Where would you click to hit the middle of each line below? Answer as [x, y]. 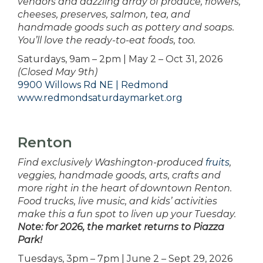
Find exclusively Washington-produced [112, 163]
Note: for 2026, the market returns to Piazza [121, 227]
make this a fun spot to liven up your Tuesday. [127, 214]
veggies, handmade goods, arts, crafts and [119, 176]
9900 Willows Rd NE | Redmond [93, 85]
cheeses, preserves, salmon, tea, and [104, 15]
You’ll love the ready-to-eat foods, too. [107, 41]
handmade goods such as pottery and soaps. [126, 28]
